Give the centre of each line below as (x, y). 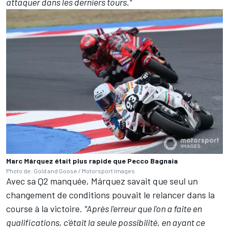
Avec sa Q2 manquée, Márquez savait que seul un (102, 181)
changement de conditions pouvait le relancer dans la (110, 194)
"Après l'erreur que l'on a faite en (143, 208)
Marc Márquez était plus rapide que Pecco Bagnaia (92, 161)
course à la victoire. (45, 208)
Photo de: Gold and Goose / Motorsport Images (71, 170)
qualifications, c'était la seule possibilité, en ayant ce (106, 222)
